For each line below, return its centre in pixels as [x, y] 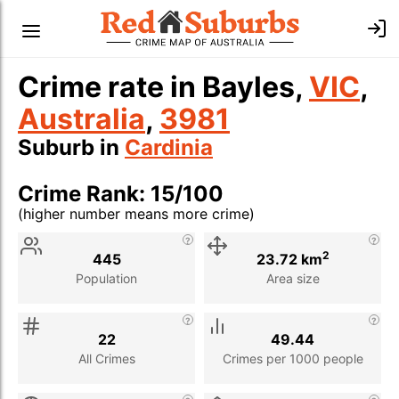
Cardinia [169, 147]
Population [106, 278]
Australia [81, 119]
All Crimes [106, 358]
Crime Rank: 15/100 [121, 194]
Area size [293, 278]
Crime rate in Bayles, [163, 87]
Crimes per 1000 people [293, 358]
